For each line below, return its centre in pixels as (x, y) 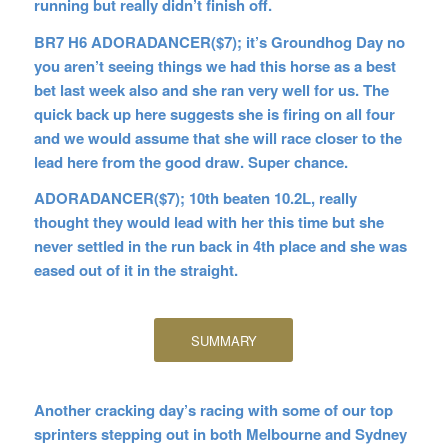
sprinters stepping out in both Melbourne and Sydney (220, 433)
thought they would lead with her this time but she (208, 222)
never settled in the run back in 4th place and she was (220, 246)
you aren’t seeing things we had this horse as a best (214, 65)
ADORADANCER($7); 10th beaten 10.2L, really (195, 198)
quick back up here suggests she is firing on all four (214, 113)
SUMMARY (223, 340)
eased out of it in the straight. (137, 270)
